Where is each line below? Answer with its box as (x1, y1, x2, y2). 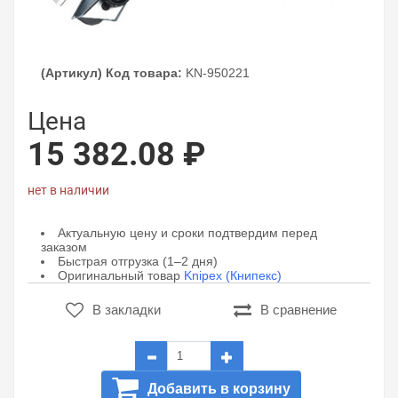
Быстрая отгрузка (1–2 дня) (58, 254, 218, 268)
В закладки (92, 302, 161, 317)
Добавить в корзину (147, 381, 291, 396)
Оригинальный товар (58, 268, 184, 283)
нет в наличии (28, 183, 109, 197)
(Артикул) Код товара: (41, 66, 182, 80)
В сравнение (259, 302, 337, 317)
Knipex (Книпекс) (184, 268, 282, 283)
